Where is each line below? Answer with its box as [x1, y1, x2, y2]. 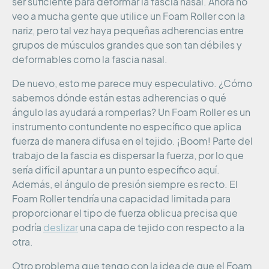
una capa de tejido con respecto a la [78, 222, 244, 234]
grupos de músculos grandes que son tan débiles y [12, 40, 242, 51]
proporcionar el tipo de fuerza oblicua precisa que [12, 208, 238, 219]
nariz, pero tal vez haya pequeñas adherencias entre [12, 25, 244, 37]
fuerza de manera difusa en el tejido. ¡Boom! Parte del [12, 136, 253, 147]
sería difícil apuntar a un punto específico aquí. [12, 165, 220, 176]
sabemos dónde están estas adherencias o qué [12, 92, 226, 104]
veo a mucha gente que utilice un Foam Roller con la [12, 11, 245, 22]
